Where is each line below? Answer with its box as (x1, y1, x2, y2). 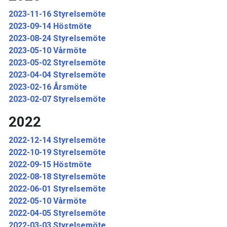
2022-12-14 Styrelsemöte (9, 135, 106, 145)
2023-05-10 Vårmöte (9, 46, 87, 55)
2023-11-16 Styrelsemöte (9, 9, 106, 19)
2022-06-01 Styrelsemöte (9, 184, 106, 194)
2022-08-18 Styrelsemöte (9, 172, 106, 181)
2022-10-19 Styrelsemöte (9, 147, 106, 157)
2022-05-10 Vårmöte (9, 196, 87, 206)
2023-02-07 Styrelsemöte (9, 94, 106, 104)
